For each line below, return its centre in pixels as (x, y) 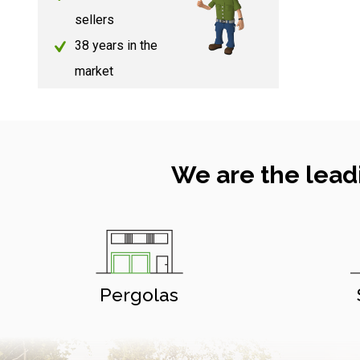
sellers (94, 20)
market (94, 71)
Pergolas (139, 295)
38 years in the (116, 45)
